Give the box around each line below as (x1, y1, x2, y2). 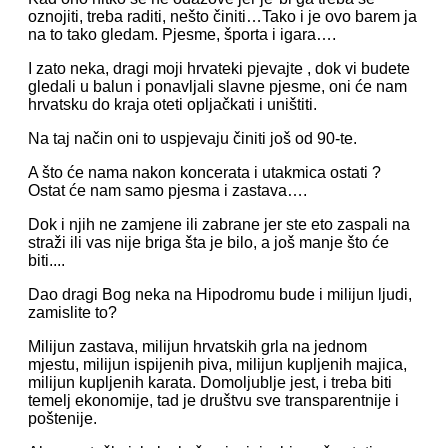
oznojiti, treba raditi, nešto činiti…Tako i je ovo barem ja (28, 8, 417, 25)
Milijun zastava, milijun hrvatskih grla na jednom (28, 338, 367, 355)
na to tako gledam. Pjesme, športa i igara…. (28, 26, 336, 43)
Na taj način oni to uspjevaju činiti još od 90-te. (28, 130, 357, 147)
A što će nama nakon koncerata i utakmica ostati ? (28, 164, 381, 181)
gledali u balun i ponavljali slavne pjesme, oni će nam (28, 78, 407, 95)
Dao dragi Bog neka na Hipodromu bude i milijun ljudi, (28, 286, 412, 303)
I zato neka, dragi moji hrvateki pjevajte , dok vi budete (28, 60, 410, 77)
